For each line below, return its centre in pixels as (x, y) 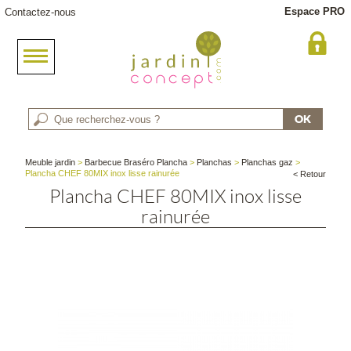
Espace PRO (315, 11)
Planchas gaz (268, 162)
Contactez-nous (40, 12)
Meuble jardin (51, 162)
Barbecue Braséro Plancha (136, 162)
